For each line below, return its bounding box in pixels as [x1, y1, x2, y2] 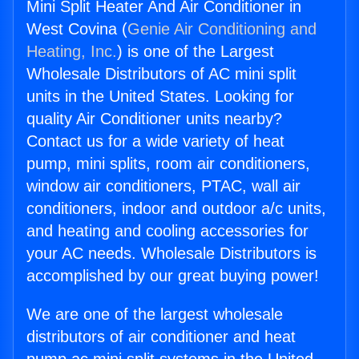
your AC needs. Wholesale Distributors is [26, 244, 317, 263]
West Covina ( [26, 20, 127, 38]
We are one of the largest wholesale [26, 305, 283, 324]
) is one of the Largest [117, 42, 274, 61]
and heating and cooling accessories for [26, 222, 309, 240]
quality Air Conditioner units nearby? [26, 110, 282, 128]
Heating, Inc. [26, 42, 117, 61]
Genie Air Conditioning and [127, 20, 317, 38]
